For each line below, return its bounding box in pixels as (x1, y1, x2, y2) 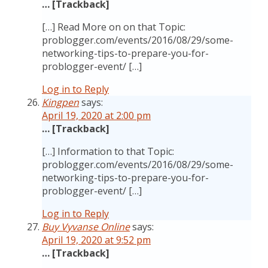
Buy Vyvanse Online (42, 220, 130, 233)
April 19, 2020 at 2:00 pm (42, 109, 151, 122)
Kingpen (42, 96, 79, 109)
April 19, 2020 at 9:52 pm (42, 233, 151, 246)
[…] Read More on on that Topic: (42, 20, 185, 33)
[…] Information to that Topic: (42, 145, 174, 158)
